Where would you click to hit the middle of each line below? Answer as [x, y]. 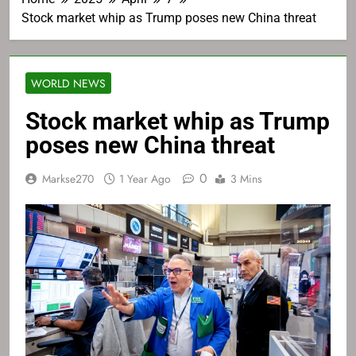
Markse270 [68, 179]
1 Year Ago [145, 179]
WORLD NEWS [68, 84]
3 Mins [246, 179]
